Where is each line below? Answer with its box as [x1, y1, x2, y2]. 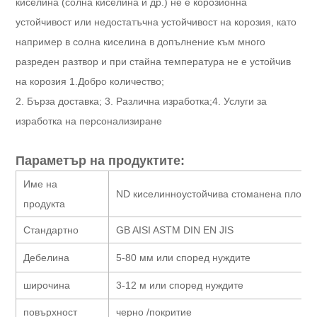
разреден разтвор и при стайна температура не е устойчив [16, 56, 292, 68]
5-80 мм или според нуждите [116, 252, 251, 264]
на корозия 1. [16, 76, 79, 88]
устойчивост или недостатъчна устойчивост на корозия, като [16, 16, 297, 28]
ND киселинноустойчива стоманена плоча [116, 188, 313, 200]
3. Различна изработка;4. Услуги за [105, 96, 267, 108]
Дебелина [23, 252, 73, 264]
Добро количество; [78, 76, 165, 88]
